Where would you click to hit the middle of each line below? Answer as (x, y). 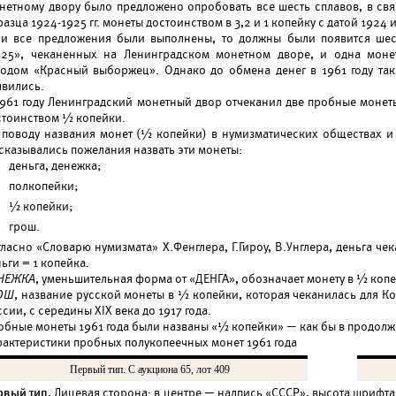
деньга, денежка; (55, 166)
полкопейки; (43, 186)
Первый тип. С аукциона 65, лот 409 (149, 369)
